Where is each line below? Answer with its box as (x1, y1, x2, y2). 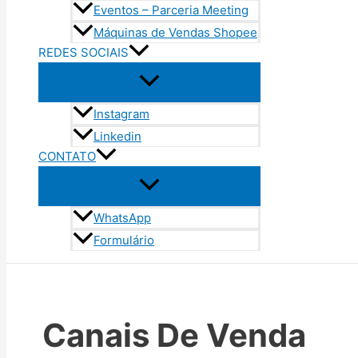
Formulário (93, 233, 154, 249)
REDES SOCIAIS (38, 45, 129, 61)
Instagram (93, 106, 149, 122)
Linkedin (93, 129, 141, 145)
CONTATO (38, 149, 96, 165)
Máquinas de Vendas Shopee (93, 25, 257, 41)
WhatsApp (93, 210, 151, 226)
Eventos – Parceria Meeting (93, 2, 249, 18)
